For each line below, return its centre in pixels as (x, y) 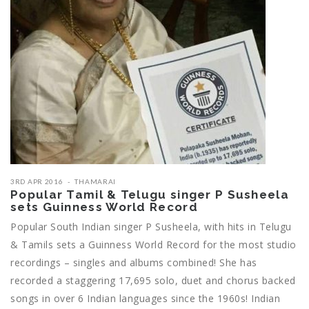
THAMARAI (96, 182)
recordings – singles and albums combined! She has (134, 263)
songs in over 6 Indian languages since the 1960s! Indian (145, 299)
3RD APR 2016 (37, 182)
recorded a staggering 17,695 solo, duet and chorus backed (153, 281)
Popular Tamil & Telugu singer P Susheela (150, 195)
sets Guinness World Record (104, 207)
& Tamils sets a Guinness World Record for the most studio (153, 245)
